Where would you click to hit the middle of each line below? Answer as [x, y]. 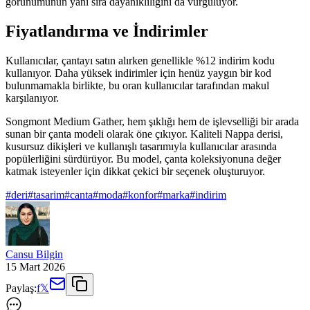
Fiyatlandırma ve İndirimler [107, 31]
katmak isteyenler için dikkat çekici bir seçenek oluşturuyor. [135, 171]
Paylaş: [21, 288]
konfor [143, 194]
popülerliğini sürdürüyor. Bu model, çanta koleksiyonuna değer [143, 158]
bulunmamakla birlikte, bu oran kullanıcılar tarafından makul [137, 85]
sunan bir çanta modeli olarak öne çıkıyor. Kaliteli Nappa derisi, [144, 134]
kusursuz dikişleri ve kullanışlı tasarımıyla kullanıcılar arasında [141, 146]
